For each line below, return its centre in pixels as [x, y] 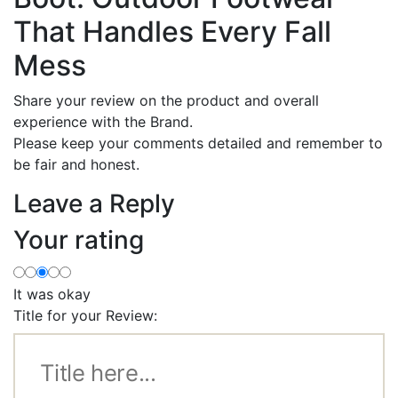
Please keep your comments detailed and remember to [198, 143]
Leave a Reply [94, 203]
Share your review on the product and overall [166, 100]
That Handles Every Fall [172, 31]
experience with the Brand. [103, 121]
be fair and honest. [76, 164]
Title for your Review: [85, 315]
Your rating [79, 239]
